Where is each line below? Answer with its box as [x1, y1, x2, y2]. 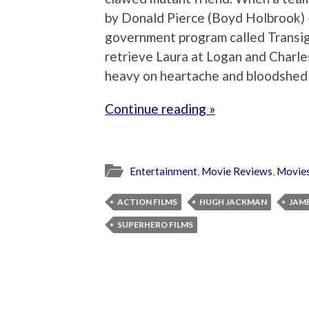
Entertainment [130, 165, 197, 178]
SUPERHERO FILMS [117, 219, 193, 230]
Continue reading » [105, 100, 215, 117]
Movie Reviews [201, 165, 272, 178]
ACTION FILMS [117, 197, 177, 208]
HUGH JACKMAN [199, 197, 267, 208]
